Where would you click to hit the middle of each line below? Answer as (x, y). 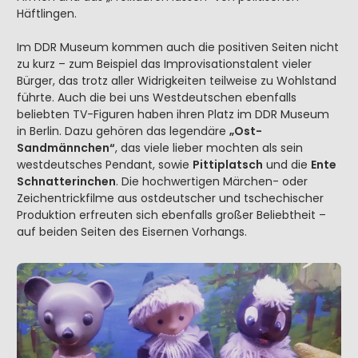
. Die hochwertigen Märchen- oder (212, 182)
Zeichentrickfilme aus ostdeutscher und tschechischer (170, 199)
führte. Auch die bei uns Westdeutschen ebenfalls (157, 98)
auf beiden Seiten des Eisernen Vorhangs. (132, 232)
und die (287, 165)
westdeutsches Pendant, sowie (105, 165)
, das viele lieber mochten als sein (209, 148)
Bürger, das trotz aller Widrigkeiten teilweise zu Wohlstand (177, 81)
